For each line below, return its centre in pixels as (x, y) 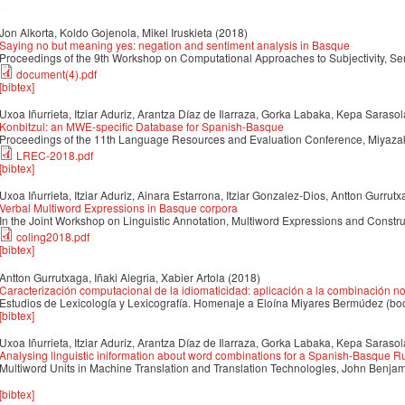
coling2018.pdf (53, 237)
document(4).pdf (57, 73)
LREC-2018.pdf (55, 155)
